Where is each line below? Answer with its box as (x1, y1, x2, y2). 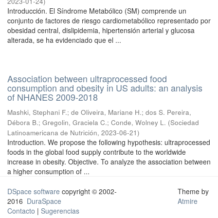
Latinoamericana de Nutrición (7, 128, 97, 137)
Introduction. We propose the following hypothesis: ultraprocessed (7, 137, 210, 147)
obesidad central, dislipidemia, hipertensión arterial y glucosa (7, 25, 195, 35)
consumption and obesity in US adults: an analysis (7, 81, 202, 94)
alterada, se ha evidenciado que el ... (7, 35, 121, 45)
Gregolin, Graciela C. (42, 118, 107, 127)
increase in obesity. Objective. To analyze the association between (7, 157, 211, 166)
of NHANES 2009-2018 (7, 91, 98, 103)
